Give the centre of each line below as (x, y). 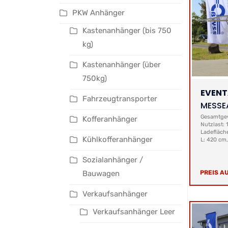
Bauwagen (101, 174)
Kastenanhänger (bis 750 (127, 31)
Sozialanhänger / (113, 160)
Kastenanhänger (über (122, 65)
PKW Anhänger (98, 13)
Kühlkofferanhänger (118, 139)
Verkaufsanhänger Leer (134, 212)
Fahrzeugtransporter (120, 99)
